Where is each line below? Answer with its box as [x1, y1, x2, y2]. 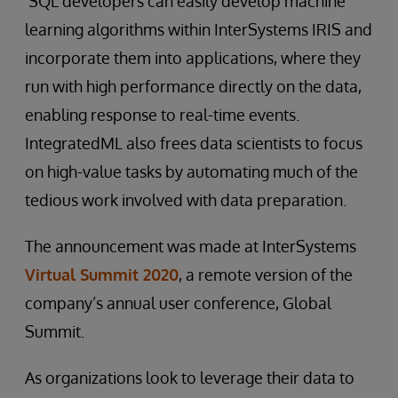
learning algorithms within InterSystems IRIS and [25, 20, 372, 39]
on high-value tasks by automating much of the [25, 162, 358, 181]
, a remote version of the [179, 265, 353, 284]
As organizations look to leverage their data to [25, 368, 354, 387]
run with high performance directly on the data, [25, 76, 362, 96]
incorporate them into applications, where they [25, 48, 361, 68]
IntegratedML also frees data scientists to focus [25, 133, 362, 153]
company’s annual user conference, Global [25, 293, 331, 313]
